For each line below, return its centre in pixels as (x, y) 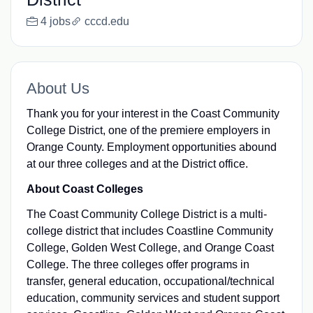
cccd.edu (107, 22)
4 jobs (55, 22)
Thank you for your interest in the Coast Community (153, 113)
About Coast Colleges (85, 189)
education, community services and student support (153, 298)
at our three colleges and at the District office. (137, 163)
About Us (58, 88)
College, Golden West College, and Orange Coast (150, 247)
